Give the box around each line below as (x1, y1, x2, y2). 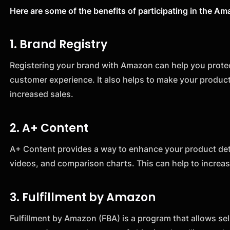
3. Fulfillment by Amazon (10, 189, 156, 205)
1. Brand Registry (10, 36, 108, 53)
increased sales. (10, 89, 74, 100)
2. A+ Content (10, 120, 89, 137)
